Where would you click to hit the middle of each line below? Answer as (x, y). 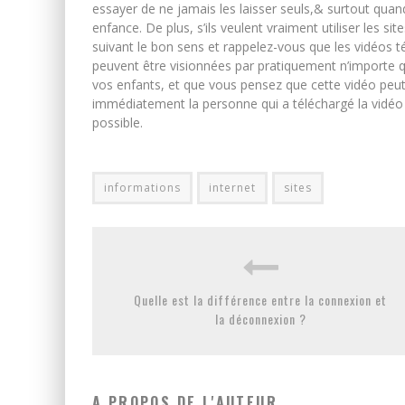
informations (142, 187)
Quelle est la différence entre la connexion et (260, 299)
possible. (118, 122)
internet (232, 187)
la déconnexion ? (260, 318)
